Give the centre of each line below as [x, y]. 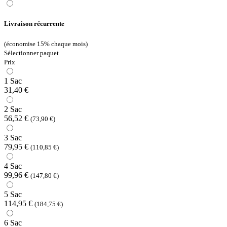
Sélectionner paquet [31, 53]
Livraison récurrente [34, 23]
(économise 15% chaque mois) [46, 44]
